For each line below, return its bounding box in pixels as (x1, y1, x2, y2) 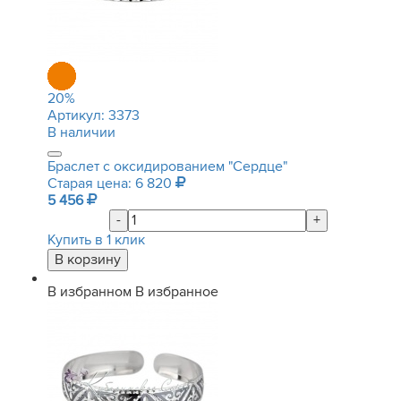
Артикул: (47, 107, 108, 124)
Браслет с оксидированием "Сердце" (47, 158, 287, 175)
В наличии (47, 124, 115, 141)
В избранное (135, 283, 218, 301)
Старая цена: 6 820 (47, 175, 175, 192)
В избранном (47, 283, 132, 301)
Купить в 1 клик (47, 231, 145, 249)
